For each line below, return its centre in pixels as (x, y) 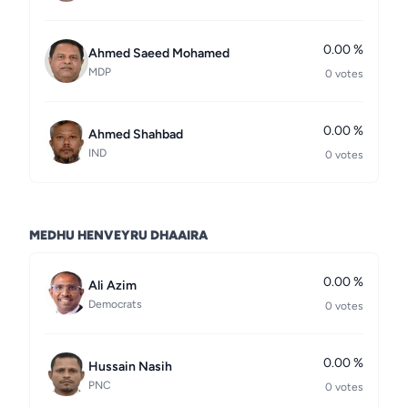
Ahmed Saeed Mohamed (159, 53)
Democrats (115, 304)
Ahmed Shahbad (136, 134)
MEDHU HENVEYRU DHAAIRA (118, 235)
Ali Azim (112, 286)
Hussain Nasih (130, 367)
